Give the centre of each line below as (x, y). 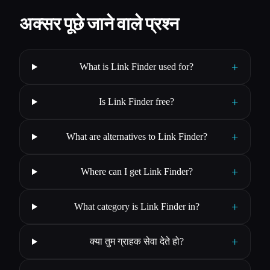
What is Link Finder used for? (137, 67)
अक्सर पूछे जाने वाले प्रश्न (99, 24)
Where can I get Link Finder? (137, 172)
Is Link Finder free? (137, 102)
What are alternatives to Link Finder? (137, 137)
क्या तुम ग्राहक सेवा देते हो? (137, 242)
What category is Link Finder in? (137, 207)
